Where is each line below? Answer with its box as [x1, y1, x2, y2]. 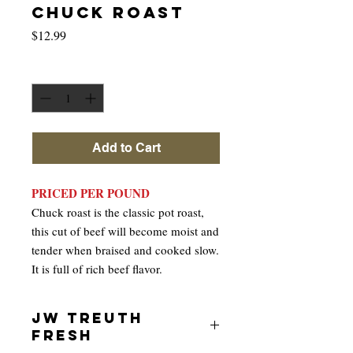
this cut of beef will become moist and [32, 222, 219, 239]
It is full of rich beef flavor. [32, 260, 166, 277]
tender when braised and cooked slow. [32, 241, 219, 258]
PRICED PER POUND [32, 184, 150, 202]
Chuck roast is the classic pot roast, [32, 203, 204, 220]
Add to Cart [91, 139, 161, 155]
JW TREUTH [32, 308, 143, 327]
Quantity [32, 61, 70, 77]
